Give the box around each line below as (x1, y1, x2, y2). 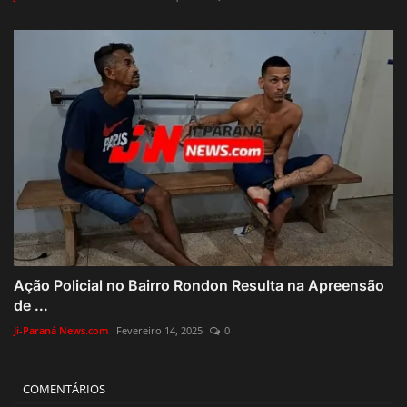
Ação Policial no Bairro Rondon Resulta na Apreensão (14, 276, 384, 295)
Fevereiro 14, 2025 (116, 323, 203, 338)
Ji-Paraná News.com (14, 323, 109, 338)
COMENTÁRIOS (23, 381, 105, 398)
